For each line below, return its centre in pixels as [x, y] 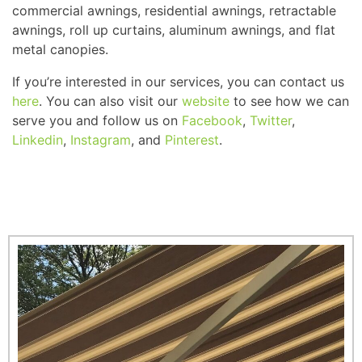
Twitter [271, 120]
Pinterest [192, 139]
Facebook [212, 120]
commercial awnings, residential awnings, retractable [174, 10]
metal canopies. [62, 49]
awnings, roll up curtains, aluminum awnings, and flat [174, 29]
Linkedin [38, 139]
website [206, 101]
